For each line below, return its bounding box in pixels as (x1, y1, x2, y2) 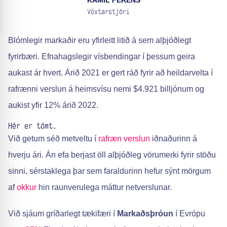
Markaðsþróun (117, 209, 173, 218)
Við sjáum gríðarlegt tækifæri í (8, 209, 117, 218)
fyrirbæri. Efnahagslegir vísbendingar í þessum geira (8, 52, 195, 61)
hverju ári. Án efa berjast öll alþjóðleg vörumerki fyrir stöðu (8, 150, 216, 159)
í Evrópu (173, 209, 205, 218)
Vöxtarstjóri (87, 9, 130, 16)
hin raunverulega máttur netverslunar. (36, 183, 172, 192)
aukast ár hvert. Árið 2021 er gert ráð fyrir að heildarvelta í (8, 68, 213, 77)
